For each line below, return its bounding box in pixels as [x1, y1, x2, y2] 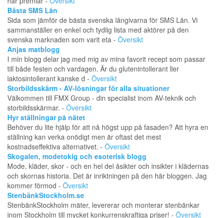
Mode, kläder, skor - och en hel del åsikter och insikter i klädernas [7, 161, 209, 171]
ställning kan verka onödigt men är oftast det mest [7, 132, 161, 142]
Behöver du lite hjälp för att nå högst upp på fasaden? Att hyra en [7, 122, 208, 132]
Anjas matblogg [7, 44, 60, 54]
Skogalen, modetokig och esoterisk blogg [7, 151, 146, 162]
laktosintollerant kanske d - [7, 73, 91, 84]
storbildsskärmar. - [7, 103, 66, 113]
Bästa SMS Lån [7, 5, 57, 16]
